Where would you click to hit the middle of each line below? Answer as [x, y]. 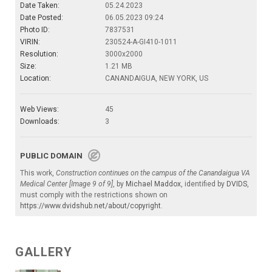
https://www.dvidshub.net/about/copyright [90, 206]
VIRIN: [30, 42]
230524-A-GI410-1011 [141, 42]
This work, [38, 173]
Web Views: [39, 110]
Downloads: [40, 122]
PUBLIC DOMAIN [54, 156]
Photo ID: [35, 30]
